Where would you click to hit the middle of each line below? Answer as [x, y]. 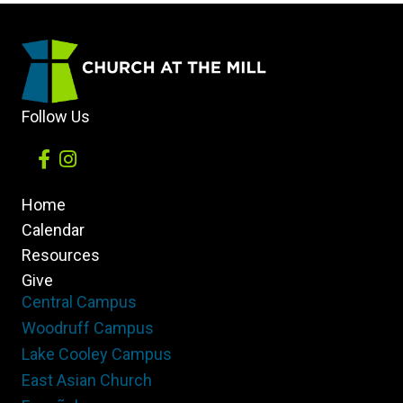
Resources [61, 255]
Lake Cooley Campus [97, 354]
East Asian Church [87, 380]
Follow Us [56, 117]
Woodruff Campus [88, 327]
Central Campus [79, 301]
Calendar [53, 229]
